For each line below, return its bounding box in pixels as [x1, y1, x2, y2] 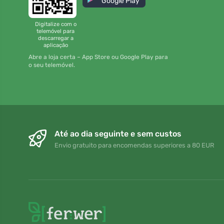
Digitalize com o [34, 20, 76, 27]
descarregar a [37, 34, 73, 41]
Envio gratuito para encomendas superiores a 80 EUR [54, 141, 214, 149]
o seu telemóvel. [28, 61, 75, 69]
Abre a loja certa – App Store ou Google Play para [28, 53, 168, 61]
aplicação [43, 41, 68, 48]
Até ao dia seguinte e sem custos [54, 129, 181, 139]
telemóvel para [36, 27, 74, 34]
